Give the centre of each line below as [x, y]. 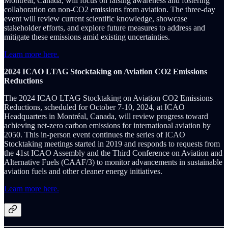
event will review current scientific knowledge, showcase [96, 18]
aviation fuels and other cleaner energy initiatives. [83, 171]
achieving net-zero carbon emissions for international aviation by [107, 125]
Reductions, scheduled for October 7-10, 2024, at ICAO [94, 107]
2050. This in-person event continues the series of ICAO [95, 134]
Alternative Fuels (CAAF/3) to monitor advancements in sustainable [113, 162]
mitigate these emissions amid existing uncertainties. [87, 37]
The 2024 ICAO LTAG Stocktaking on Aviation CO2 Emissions [108, 98]
